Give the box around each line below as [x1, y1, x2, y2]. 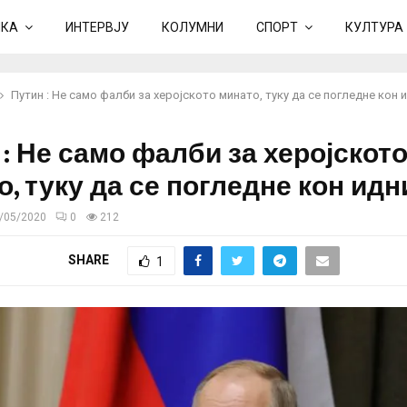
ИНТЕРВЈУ [65, 20, 129, 35]
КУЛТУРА [345, 20, 403, 35]
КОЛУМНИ [162, 20, 223, 35]
